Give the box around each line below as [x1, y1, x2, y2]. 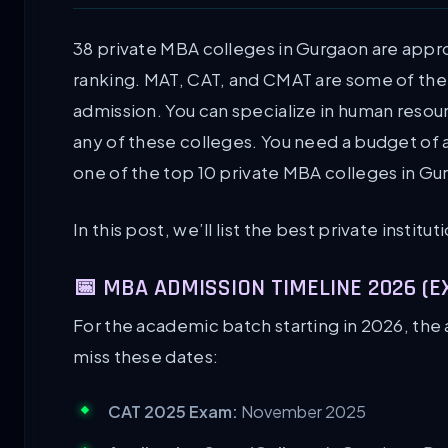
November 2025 [238, 401, 366, 423]
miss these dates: [73, 344, 219, 367]
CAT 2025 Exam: [108, 401, 238, 423]
